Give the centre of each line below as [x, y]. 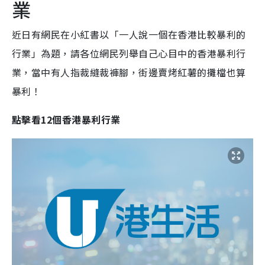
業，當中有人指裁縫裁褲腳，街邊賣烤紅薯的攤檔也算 [129, 72]
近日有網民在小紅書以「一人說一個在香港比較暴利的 [129, 35]
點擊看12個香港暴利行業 [66, 120]
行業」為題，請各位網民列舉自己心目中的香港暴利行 [129, 54]
